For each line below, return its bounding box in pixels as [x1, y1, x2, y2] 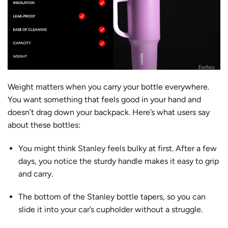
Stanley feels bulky [77, 143, 147, 153]
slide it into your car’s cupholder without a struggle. [18, 205, 203, 215]
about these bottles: [8, 120, 80, 130]
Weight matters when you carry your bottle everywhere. [8, 81, 209, 92]
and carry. [18, 168, 53, 179]
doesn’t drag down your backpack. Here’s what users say [8, 107, 210, 117]
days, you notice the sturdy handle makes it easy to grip [18, 156, 219, 166]
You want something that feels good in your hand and [8, 94, 201, 104]
